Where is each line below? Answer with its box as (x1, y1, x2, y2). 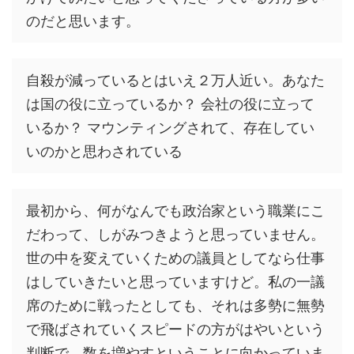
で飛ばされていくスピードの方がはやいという (26, 320, 325, 337)
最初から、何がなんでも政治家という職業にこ (26, 201, 325, 219)
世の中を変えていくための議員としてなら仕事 (26, 249, 325, 266)
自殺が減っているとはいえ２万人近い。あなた (26, 71, 325, 88)
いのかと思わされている (26, 142, 183, 160)
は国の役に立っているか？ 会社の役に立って (26, 95, 314, 112)
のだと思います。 (26, 12, 140, 29)
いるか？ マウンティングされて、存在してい (26, 119, 314, 136)
